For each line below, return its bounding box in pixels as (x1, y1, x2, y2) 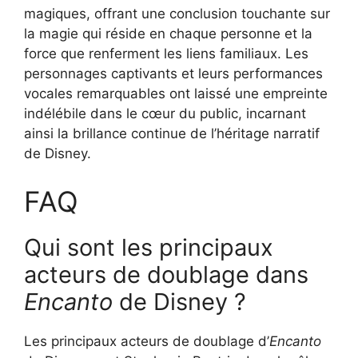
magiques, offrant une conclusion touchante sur (24, 6, 330, 22)
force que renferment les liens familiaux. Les (24, 46, 308, 62)
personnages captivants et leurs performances (24, 66, 323, 82)
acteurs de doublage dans (24, 260, 308, 288)
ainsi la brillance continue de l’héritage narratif (24, 125, 320, 142)
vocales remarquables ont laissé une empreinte (24, 86, 328, 102)
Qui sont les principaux (24, 233, 273, 261)
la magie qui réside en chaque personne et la (24, 26, 312, 42)
